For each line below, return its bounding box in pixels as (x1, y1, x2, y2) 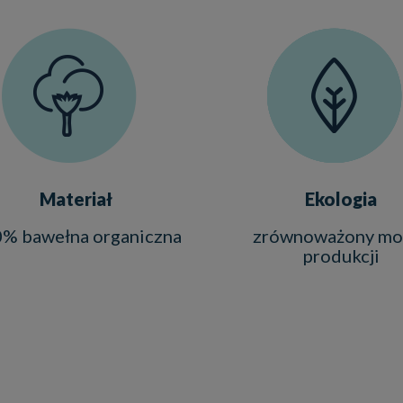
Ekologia (305, 188, 377, 210)
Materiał (39, 188, 112, 210)
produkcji (302, 245, 380, 266)
